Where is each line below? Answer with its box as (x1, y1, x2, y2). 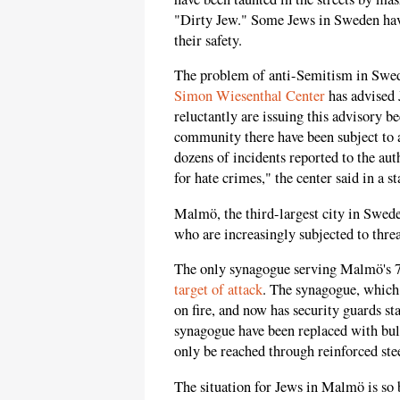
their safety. (174, 29, 242, 50)
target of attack (174, 279, 262, 300)
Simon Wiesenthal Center (174, 86, 325, 106)
